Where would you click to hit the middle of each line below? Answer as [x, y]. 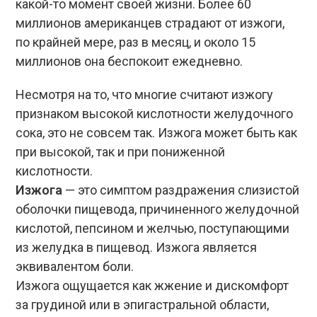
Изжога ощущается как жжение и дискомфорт [152, 286]
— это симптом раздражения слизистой [181, 190]
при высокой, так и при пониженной [121, 152]
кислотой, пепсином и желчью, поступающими [153, 228]
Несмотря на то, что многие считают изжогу [145, 94]
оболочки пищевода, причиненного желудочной [158, 209]
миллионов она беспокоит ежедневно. [129, 61]
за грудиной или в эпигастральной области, [143, 305]
